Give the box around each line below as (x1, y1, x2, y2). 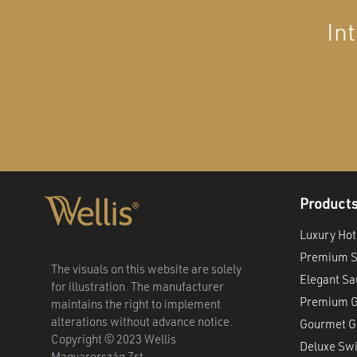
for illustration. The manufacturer (50, 282, 224, 295)
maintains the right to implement (50, 300, 221, 312)
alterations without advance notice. (50, 317, 233, 330)
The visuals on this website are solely (50, 265, 241, 277)
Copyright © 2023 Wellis (50, 335, 176, 347)
